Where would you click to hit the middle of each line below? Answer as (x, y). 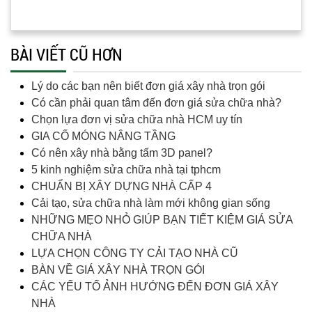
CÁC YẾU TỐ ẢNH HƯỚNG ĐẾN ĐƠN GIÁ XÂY (155, 286)
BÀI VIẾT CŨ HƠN (67, 54)
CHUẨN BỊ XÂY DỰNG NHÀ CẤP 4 (122, 186)
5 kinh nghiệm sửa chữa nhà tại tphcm (126, 169)
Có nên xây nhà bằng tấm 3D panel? (122, 153)
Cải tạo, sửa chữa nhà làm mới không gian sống (151, 203)
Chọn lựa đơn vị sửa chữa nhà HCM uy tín (137, 119)
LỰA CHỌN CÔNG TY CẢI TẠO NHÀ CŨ (135, 253)
